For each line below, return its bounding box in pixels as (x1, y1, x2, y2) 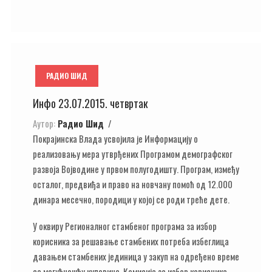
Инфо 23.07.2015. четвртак (33, 95, 148, 111)
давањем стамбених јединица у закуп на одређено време (33, 250, 239, 263)
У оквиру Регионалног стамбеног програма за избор (33, 219, 217, 233)
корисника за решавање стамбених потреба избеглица (33, 234, 229, 248)
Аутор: (33, 116, 55, 130)
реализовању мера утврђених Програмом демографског (33, 146, 233, 160)
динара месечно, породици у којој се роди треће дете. (33, 192, 229, 206)
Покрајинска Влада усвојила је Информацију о (33, 131, 198, 145)
